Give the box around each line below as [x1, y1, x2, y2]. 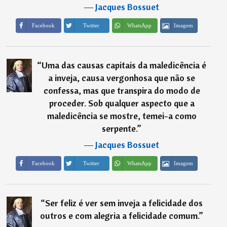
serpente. [102, 122, 137, 134]
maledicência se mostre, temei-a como [47, 109, 197, 122]
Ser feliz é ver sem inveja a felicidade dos [45, 197, 203, 209]
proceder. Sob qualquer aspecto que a [49, 97, 195, 109]
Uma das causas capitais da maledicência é [42, 59, 207, 71]
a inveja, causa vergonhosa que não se [48, 71, 196, 84]
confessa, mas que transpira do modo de [43, 84, 200, 96]
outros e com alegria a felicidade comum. [40, 210, 199, 222]
